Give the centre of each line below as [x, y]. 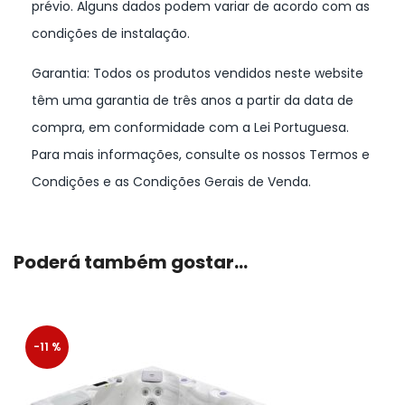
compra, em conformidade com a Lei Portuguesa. [190, 127]
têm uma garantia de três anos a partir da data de [193, 100]
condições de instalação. [111, 33]
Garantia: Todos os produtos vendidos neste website [198, 73]
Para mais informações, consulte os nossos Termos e [201, 154]
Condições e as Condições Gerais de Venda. [171, 181]
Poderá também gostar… [131, 262]
